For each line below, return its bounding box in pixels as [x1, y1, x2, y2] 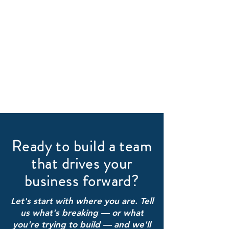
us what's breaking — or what [20, 208, 144, 218]
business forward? [24, 171, 140, 192]
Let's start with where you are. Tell [10, 196, 153, 206]
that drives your [31, 153, 132, 174]
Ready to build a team [11, 136, 152, 157]
